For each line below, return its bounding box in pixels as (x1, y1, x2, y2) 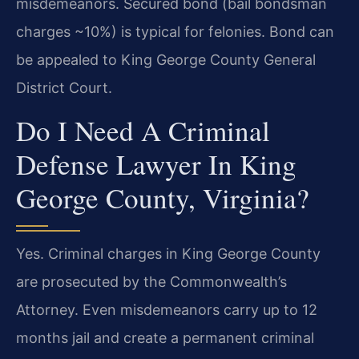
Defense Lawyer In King (16, 144, 296, 183)
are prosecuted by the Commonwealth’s (16, 272, 287, 290)
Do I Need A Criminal (16, 111, 270, 149)
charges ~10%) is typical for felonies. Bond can (16, 23, 334, 41)
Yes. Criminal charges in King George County (16, 244, 321, 262)
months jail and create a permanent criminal (16, 329, 314, 346)
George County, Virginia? (16, 178, 309, 216)
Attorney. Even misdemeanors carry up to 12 (16, 301, 317, 318)
